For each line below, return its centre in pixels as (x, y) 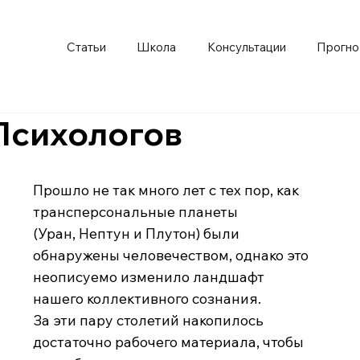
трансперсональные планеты (137, 211)
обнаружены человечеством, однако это (173, 255)
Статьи (87, 47)
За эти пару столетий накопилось (150, 320)
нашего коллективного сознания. (147, 298)
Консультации (246, 47)
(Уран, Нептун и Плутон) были (138, 233)
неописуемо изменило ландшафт (151, 276)
